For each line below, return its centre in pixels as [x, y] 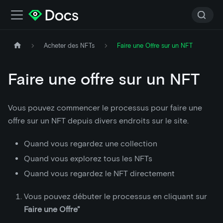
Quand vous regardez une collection [91, 144]
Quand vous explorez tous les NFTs [88, 159]
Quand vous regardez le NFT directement [99, 174]
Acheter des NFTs [69, 46]
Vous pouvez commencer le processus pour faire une [105, 108]
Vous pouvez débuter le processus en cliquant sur [115, 197]
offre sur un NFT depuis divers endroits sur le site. [98, 121]
